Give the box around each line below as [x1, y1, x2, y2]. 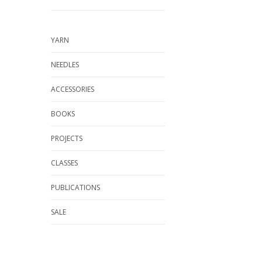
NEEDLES [51, 60, 79, 70]
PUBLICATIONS [51, 182, 100, 192]
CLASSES [51, 158, 78, 168]
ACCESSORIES [51, 84, 94, 94]
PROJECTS [51, 133, 82, 143]
